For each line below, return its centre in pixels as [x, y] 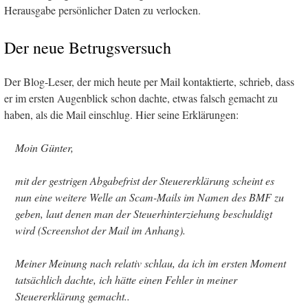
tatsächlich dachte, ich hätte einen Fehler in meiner [126, 280]
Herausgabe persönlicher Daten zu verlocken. [102, 10]
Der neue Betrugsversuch [88, 48]
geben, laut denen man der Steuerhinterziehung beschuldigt [144, 214]
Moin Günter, [44, 148]
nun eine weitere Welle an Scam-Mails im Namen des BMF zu [150, 197]
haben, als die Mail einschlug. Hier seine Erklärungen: [121, 115]
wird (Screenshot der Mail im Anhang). [100, 230]
